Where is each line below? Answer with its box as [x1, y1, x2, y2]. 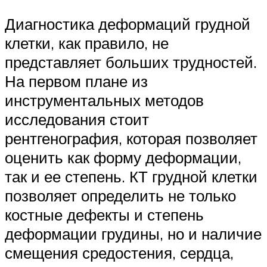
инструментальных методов [5, 90, 204, 110]
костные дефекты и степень [5, 204, 204, 224]
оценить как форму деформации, [5, 147, 241, 167]
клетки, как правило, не [5, 33, 169, 52]
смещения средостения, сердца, [5, 243, 234, 262]
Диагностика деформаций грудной [5, 14, 250, 33]
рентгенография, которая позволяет [5, 128, 257, 148]
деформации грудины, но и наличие [5, 223, 262, 243]
